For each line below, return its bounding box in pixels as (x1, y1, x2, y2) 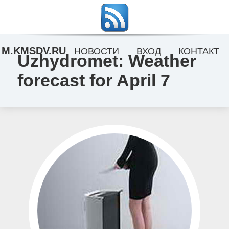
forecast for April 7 (17, 71, 170, 90)
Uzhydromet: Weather (17, 51, 196, 71)
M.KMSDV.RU (1, 45, 66, 56)
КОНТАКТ (178, 46, 219, 56)
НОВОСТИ (74, 46, 120, 56)
